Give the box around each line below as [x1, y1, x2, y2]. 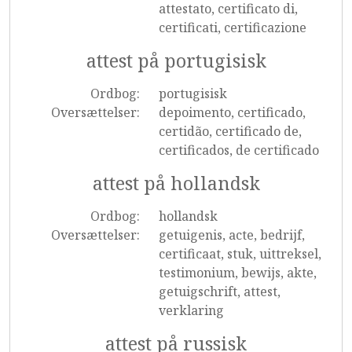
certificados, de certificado [158, 141, 319, 159]
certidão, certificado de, [158, 123, 302, 140]
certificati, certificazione [158, 19, 306, 36]
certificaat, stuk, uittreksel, [158, 245, 321, 262]
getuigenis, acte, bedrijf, [158, 226, 305, 244]
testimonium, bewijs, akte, [158, 264, 317, 281]
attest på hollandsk [92, 170, 260, 196]
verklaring [158, 302, 224, 319]
